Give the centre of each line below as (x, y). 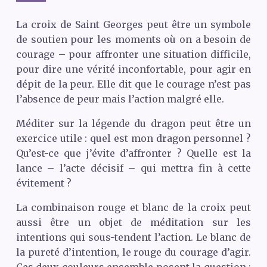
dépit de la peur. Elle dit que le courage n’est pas (133, 84)
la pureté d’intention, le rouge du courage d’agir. (133, 252)
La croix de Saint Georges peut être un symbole (133, 24)
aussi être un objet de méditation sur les (133, 222)
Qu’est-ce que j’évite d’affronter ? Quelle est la (133, 153)
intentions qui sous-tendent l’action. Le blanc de (133, 237)
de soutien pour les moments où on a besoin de (133, 39)
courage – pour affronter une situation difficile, (133, 54)
